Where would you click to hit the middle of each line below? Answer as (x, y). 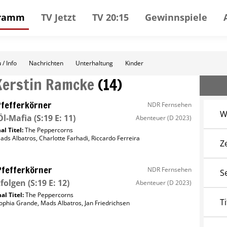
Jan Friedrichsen (107, 203)
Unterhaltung (94, 63)
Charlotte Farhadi (64, 138)
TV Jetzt (59, 17)
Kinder (134, 63)
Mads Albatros (61, 203)
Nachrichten (46, 63)
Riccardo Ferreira (116, 138)
